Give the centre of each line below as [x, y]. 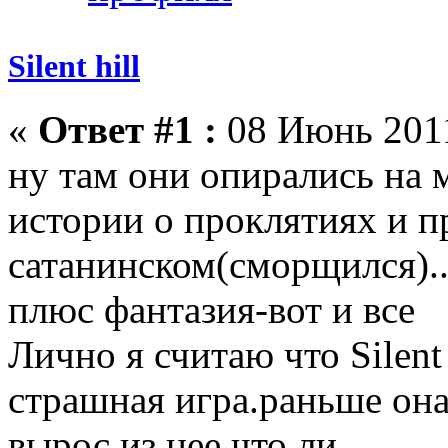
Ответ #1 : [127, 129]
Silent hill [74, 65]
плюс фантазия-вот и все [211, 309]
